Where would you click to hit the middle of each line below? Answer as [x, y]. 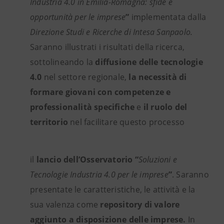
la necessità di [158, 77]
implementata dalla [168, 17]
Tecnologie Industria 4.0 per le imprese [99, 175]
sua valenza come [65, 205]
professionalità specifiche [82, 107]
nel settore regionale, [85, 77]
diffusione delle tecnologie [149, 62]
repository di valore [140, 205]
